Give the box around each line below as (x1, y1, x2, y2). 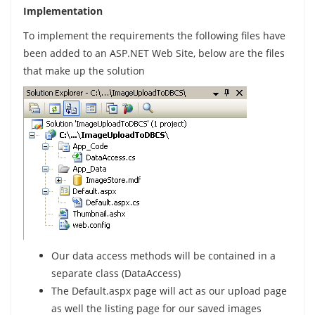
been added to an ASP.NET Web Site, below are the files (22, 46, 285, 60)
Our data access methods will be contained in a (51, 249, 276, 262)
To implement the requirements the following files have (22, 29, 285, 42)
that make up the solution (22, 64, 145, 77)
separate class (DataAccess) (51, 266, 181, 280)
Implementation (22, 4, 103, 18)
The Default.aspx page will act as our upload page (51, 284, 287, 297)
